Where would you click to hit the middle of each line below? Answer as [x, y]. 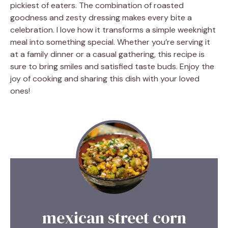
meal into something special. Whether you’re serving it [110, 42]
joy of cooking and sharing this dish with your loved [105, 78]
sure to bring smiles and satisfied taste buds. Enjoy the [112, 66]
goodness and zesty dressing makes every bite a [101, 17]
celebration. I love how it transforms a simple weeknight [113, 30]
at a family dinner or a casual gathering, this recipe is [107, 54]
